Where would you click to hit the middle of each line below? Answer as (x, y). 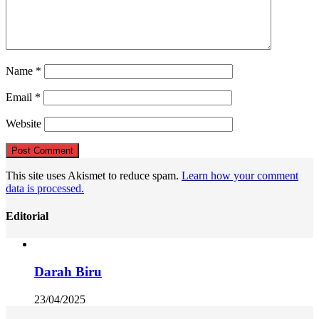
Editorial (27, 216)
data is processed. (45, 188)
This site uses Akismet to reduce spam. (94, 175)
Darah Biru (68, 271)
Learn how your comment (240, 175)
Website (23, 123)
